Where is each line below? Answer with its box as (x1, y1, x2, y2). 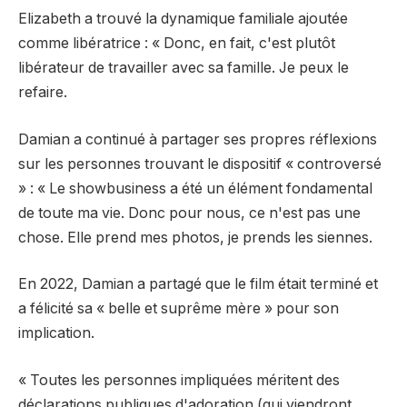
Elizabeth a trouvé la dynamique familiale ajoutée (18, 10, 348, 28)
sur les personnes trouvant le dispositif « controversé (18, 154, 382, 173)
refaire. (18, 84, 67, 102)
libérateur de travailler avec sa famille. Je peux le (18, 59, 349, 77)
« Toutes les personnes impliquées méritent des (18, 371, 340, 389)
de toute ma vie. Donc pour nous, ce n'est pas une (18, 203, 361, 222)
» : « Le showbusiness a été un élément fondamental (18, 179, 372, 197)
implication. (18, 324, 94, 342)
